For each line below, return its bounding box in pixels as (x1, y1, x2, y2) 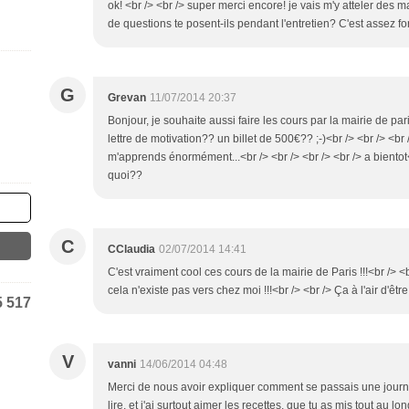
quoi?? (108, 169, 142, 182)
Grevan (108, 91, 146, 104)
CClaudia (108, 243, 155, 256)
